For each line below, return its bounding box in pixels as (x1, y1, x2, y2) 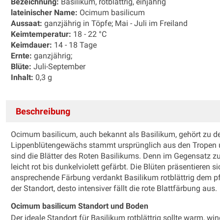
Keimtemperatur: (11, 29, 73, 39)
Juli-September (33, 61, 85, 71)
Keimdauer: (11, 40, 54, 50)
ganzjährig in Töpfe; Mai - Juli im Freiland (42, 18, 190, 28)
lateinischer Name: (11, 7, 80, 17)
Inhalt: (11, 72, 33, 82)
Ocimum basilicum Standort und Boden (11, 201, 148, 211)
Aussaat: (11, 18, 42, 28)
